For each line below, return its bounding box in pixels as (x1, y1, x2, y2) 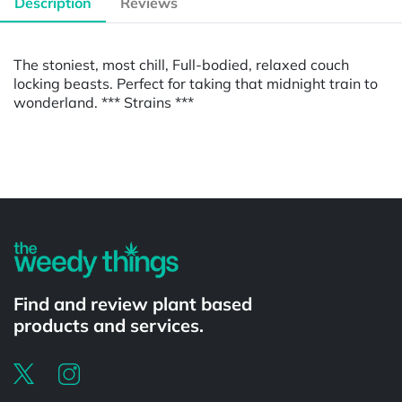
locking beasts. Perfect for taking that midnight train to (13, 74, 378, 92)
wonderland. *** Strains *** (13, 92, 194, 111)
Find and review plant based (13, 292, 252, 315)
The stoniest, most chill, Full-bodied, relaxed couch (13, 55, 349, 74)
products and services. (13, 313, 204, 336)
